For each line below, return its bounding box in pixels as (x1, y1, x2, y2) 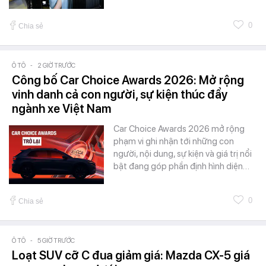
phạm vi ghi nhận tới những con (113, 136, 234, 147)
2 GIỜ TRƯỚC (37, 62, 75, 70)
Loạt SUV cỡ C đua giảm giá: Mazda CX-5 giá (12, 248, 250, 263)
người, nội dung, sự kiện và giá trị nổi (113, 148, 252, 160)
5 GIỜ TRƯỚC (37, 237, 75, 245)
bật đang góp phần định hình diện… (113, 161, 249, 172)
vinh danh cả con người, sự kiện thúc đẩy (12, 87, 227, 102)
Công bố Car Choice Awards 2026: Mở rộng (12, 73, 244, 88)
